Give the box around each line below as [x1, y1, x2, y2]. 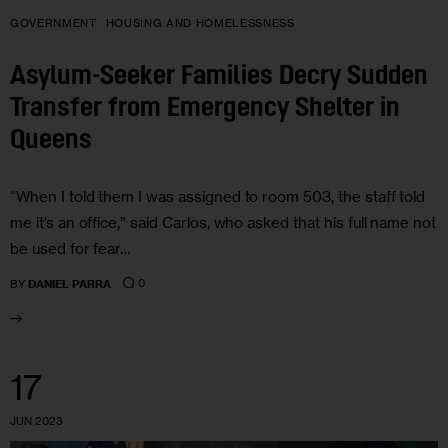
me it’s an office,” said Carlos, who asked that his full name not [10, 213, 437, 233]
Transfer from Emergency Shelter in [10, 95, 400, 123]
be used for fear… [10, 239, 132, 259]
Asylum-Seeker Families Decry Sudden [10, 63, 428, 91]
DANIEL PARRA [28, 276, 112, 291]
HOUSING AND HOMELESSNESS [105, 16, 295, 31]
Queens [10, 127, 93, 155]
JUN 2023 [10, 413, 63, 428]
